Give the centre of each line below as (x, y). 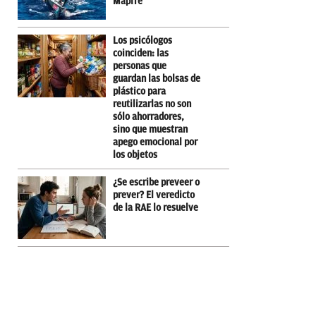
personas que (140, 66)
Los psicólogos (142, 40)
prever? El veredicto (154, 195)
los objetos (135, 154)
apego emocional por (155, 142)
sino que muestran (150, 129)
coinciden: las (141, 53)
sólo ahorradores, (148, 116)
